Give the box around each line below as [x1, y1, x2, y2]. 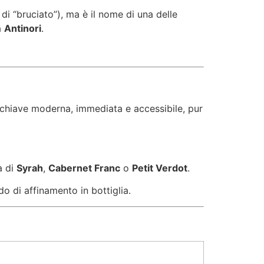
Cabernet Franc [48, 162, 120, 174]
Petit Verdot [132, 162, 187, 174]
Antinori [4, 22, 41, 35]
